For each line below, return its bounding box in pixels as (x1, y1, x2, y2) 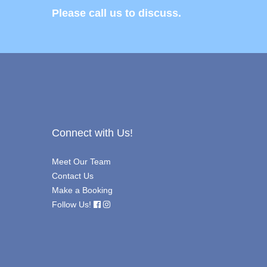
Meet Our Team (52, 157, 111, 167)
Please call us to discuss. (52, 7, 181, 20)
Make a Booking (52, 185, 113, 195)
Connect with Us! (52, 127, 133, 139)
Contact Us (52, 171, 94, 181)
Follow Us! (52, 200, 91, 210)
